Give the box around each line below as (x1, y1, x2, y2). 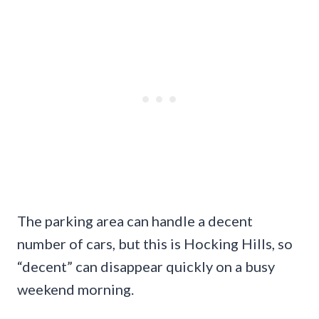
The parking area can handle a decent (17, 211, 253, 229)
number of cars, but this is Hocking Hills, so (17, 234, 293, 252)
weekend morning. (17, 280, 134, 298)
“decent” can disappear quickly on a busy (17, 257, 275, 275)
